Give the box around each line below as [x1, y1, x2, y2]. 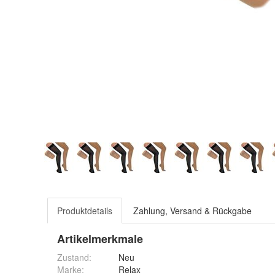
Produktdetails [57, 204, 112, 217]
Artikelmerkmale [57, 231, 143, 247]
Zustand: [57, 251, 91, 263]
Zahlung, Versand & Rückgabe [133, 204, 252, 217]
